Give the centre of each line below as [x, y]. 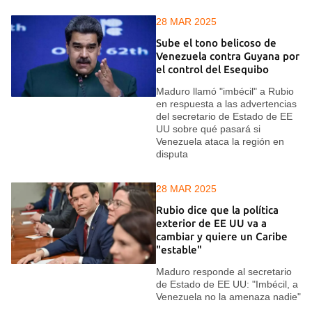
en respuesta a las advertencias [226, 103]
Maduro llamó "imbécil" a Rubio [225, 91]
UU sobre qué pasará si [208, 128]
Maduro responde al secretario [224, 271]
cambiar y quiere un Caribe [222, 237]
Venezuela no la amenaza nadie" [228, 296]
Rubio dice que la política [217, 210]
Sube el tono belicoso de [216, 43]
